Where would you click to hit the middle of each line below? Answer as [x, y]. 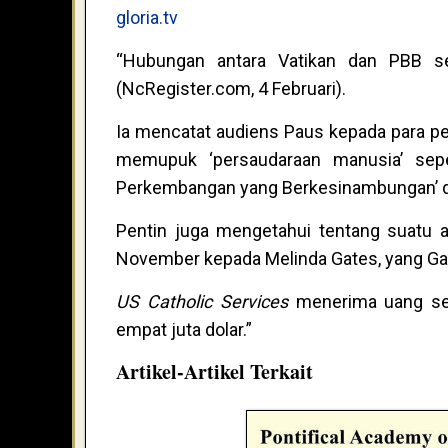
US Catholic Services [202, 302]
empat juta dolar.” [184, 330]
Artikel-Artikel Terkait [214, 372]
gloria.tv [147, 18]
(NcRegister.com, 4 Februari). [231, 89]
